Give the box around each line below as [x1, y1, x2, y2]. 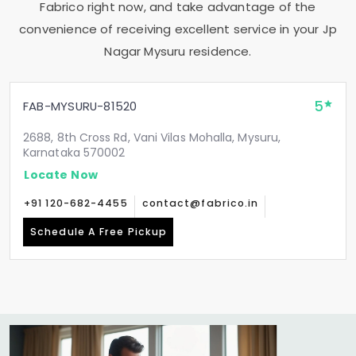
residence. [188, 43, 252, 60]
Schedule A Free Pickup [30, 225, 168, 238]
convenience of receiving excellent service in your [19, 21, 323, 37]
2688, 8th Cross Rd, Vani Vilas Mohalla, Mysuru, [23, 130, 281, 145]
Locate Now [24, 166, 99, 183]
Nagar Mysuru [104, 43, 189, 60]
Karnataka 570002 [23, 145, 126, 161]
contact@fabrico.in [141, 196, 259, 210]
